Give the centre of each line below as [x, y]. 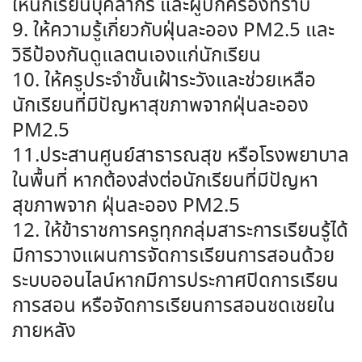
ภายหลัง [44, 332]
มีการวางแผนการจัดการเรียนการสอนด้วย [173, 257]
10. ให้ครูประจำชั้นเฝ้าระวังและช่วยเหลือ [164, 82]
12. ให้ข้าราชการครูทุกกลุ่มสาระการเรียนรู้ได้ [180, 232]
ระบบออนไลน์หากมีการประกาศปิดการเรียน [175, 282]
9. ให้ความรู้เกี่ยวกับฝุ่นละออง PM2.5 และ [173, 32]
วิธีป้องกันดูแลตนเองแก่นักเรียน [137, 57]
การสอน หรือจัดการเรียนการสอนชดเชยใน [174, 307]
